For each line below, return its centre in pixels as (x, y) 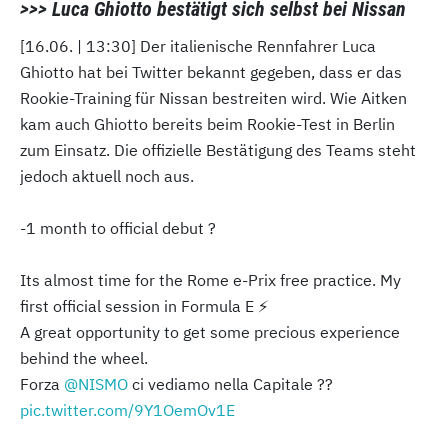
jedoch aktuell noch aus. (107, 176)
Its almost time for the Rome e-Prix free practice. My (210, 280)
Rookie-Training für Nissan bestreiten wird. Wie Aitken (213, 98)
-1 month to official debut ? (118, 228)
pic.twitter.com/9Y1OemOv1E (127, 410)
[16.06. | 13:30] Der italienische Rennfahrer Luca (198, 46)
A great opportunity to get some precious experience (210, 332)
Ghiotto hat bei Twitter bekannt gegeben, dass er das (211, 72)
